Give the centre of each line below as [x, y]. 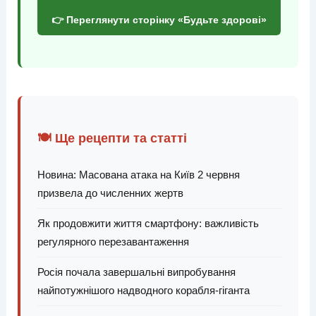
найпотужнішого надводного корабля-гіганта [143, 290]
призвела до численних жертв [110, 193]
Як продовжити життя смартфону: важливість [148, 223]
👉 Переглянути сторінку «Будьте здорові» [159, 20]
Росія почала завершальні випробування [136, 272]
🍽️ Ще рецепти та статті [112, 138]
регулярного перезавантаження [113, 241]
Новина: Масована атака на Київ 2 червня [138, 174]
